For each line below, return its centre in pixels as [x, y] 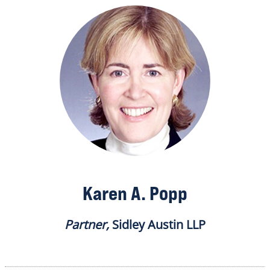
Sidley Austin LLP [157, 225]
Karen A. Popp [135, 193]
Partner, [87, 225]
